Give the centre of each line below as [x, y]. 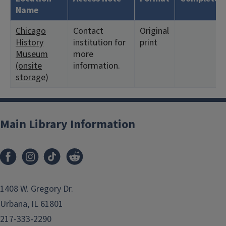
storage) [32, 77]
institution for [99, 43]
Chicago [31, 31]
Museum [32, 54]
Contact [88, 31]
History [30, 43]
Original [154, 31]
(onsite [29, 66]
